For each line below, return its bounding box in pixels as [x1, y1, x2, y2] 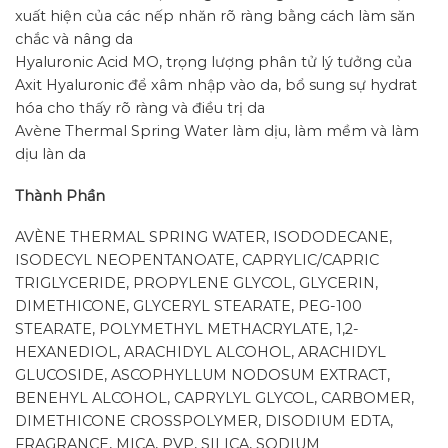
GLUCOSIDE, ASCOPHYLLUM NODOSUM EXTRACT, [15, 366, 390, 385]
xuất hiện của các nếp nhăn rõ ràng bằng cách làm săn [15, 6, 415, 25]
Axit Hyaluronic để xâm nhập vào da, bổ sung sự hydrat [15, 75, 417, 94]
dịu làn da [15, 144, 86, 163]
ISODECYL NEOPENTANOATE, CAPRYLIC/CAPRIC [15, 251, 379, 270]
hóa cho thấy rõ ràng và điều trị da [15, 98, 265, 117]
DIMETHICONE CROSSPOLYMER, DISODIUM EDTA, [15, 412, 393, 431]
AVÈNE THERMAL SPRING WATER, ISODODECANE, [15, 228, 392, 247]
